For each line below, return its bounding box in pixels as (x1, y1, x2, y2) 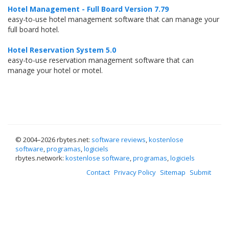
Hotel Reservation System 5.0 (8, 45, 116, 55)
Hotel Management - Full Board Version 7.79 (8, 4, 169, 14)
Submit (190, 168, 211, 177)
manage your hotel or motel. (8, 65, 103, 75)
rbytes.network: (15, 153, 65, 163)
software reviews (91, 135, 146, 144)
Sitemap (160, 168, 186, 177)
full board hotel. (8, 25, 59, 34)
